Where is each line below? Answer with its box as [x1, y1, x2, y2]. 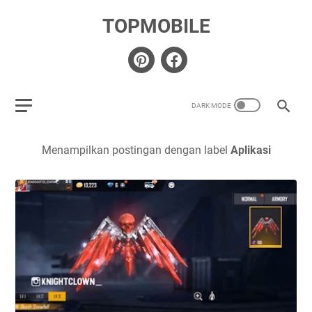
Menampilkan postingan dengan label [41, 143, 231, 157]
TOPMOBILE [102, 15, 210, 38]
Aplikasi [230, 143, 271, 157]
